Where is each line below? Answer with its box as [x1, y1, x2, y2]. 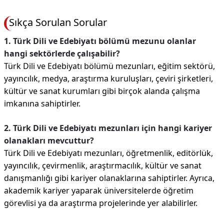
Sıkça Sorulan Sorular [9, 15, 107, 29]
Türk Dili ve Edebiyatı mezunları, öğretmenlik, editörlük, [4, 147, 213, 158]
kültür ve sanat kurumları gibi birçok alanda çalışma [4, 85, 200, 96]
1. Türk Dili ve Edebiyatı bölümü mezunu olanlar [4, 35, 196, 46]
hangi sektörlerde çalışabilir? [4, 48, 120, 59]
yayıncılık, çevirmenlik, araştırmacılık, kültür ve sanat [4, 160, 201, 171]
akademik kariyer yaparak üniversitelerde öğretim [4, 185, 193, 196]
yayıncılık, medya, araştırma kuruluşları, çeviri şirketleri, [4, 73, 213, 84]
